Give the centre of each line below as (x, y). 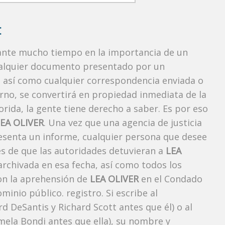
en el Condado (171, 179)
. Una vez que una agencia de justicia (123, 123)
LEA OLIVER (114, 179)
